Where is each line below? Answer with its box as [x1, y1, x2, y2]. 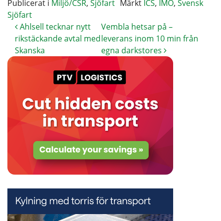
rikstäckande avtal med [15, 33, 101, 44]
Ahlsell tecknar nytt [18, 21, 91, 32]
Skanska [15, 44, 45, 56]
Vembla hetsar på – [101, 21, 173, 32]
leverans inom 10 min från [101, 33, 199, 44]
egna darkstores [101, 44, 164, 56]
